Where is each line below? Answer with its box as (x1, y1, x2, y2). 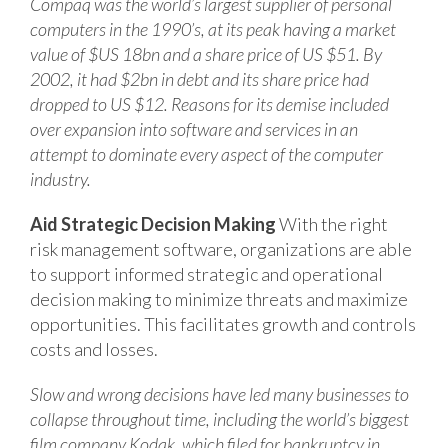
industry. (30, 167, 91, 190)
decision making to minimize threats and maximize (30, 287, 408, 310)
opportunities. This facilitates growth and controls (30, 312, 416, 335)
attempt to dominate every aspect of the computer (30, 142, 383, 165)
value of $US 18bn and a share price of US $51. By (30, 42, 382, 65)
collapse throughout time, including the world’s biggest (30, 407, 409, 430)
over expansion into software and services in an (30, 117, 358, 140)
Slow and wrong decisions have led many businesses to (30, 382, 409, 405)
